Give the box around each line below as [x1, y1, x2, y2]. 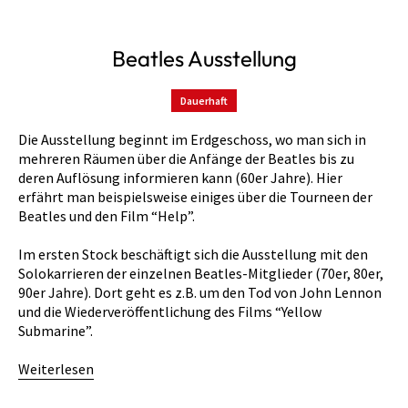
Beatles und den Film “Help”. [18, 206, 195, 225]
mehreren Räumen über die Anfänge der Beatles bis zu [18, 148, 354, 168]
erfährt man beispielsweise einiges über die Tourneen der [18, 187, 372, 206]
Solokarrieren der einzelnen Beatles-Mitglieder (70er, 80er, [18, 263, 383, 282]
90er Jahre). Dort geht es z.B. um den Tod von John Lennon [18, 282, 382, 301]
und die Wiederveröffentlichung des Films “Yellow [18, 301, 321, 321]
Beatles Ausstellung [111, 44, 297, 72]
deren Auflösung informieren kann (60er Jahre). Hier [18, 168, 342, 187]
